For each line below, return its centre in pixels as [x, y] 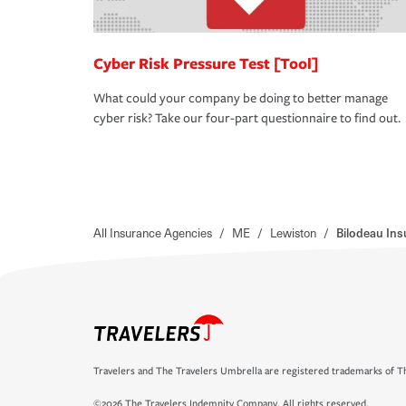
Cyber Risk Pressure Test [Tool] [206, 63]
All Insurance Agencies [153, 233]
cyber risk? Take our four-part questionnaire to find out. [247, 119]
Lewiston [293, 233]
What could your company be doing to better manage [241, 99]
